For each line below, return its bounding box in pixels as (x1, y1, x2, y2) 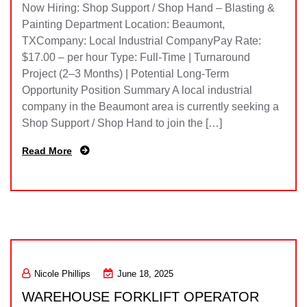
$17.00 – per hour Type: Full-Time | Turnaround (22, 51, 250, 63)
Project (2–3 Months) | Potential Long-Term (22, 68, 229, 79)
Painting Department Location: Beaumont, (22, 19, 225, 30)
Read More (22, 145, 72, 156)
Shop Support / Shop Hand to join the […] (22, 117, 222, 129)
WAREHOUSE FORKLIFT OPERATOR (22, 289, 259, 304)
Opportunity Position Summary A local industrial (22, 84, 252, 96)
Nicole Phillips (34, 269, 90, 279)
